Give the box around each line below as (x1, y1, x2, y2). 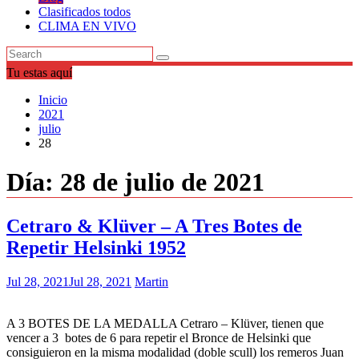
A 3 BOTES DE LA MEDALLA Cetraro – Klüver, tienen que (6, 316, 324, 330)
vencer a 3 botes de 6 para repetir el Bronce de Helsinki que (6, 330, 311, 345)
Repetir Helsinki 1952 (6, 236, 186, 258)
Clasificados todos (38, 5, 131, 18)
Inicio (38, 93, 67, 107)
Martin (135, 274, 168, 288)
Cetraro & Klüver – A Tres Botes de (6, 215, 302, 236)
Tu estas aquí (6, 66, 72, 79)
